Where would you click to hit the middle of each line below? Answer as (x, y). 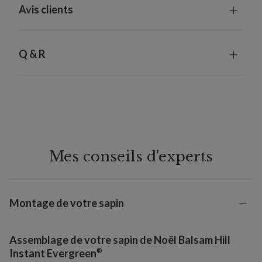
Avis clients (46, 10)
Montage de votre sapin (67, 203)
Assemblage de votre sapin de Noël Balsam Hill (120, 240)
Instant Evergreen (53, 254)
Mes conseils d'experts (131, 157)
